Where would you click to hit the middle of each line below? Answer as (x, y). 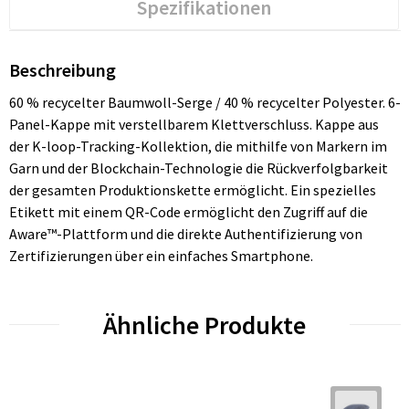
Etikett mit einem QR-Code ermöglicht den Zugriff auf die (188, 211)
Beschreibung (62, 69)
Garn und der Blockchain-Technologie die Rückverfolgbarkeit (198, 168)
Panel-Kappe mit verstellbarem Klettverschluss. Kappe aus (194, 124)
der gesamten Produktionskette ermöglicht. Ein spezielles (192, 189)
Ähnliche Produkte (204, 325)
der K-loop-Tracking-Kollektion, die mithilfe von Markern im (198, 146)
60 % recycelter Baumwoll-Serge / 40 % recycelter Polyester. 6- (204, 102)
